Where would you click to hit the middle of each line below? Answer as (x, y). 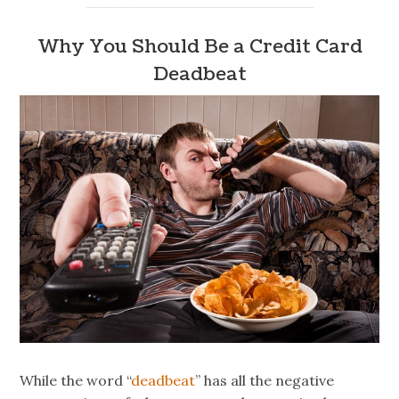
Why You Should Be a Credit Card (199, 46)
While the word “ (76, 380)
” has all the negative (265, 380)
